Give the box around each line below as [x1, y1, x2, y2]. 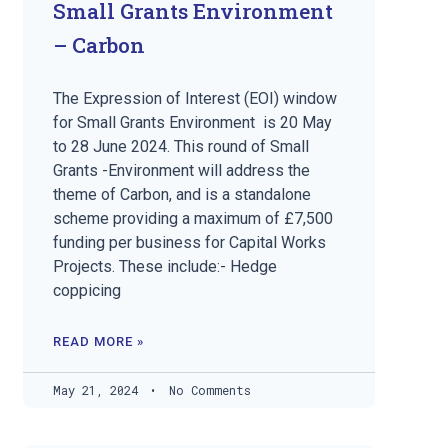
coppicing [53, 280, 122, 300]
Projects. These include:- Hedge [53, 256, 278, 276]
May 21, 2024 [53, 381, 146, 398]
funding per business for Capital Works [53, 232, 327, 252]
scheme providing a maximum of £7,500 [53, 208, 334, 228]
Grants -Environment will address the [53, 160, 311, 180]
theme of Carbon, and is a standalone [53, 184, 312, 204]
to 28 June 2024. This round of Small [53, 136, 310, 156]
